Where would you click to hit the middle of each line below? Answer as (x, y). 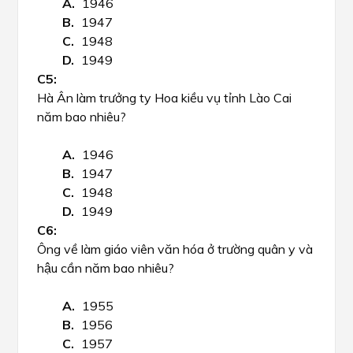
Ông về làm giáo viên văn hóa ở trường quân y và (175, 249)
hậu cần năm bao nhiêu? (106, 268)
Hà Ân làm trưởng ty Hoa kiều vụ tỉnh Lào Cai (164, 98)
